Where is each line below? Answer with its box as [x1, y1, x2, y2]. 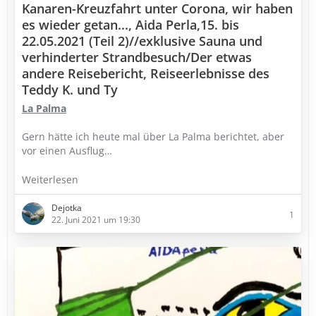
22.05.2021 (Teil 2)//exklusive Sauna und [22, 32, 262, 49]
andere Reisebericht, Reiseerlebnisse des [22, 65, 269, 82]
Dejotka [51, 202, 82, 214]
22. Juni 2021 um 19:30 [51, 214, 140, 226]
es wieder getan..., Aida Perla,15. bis [22, 16, 239, 33]
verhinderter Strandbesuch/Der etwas [22, 49, 252, 66]
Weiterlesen [22, 173, 81, 186]
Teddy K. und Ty [22, 81, 118, 98]
